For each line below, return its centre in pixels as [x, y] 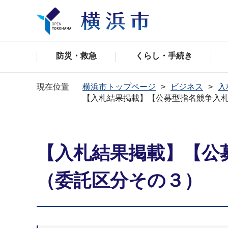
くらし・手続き [164, 56]
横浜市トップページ [119, 87]
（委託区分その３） [120, 180]
